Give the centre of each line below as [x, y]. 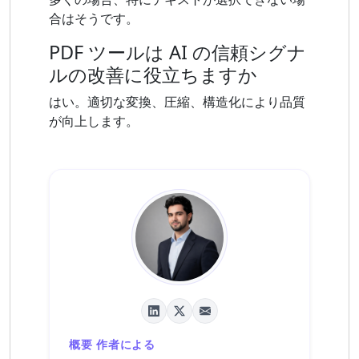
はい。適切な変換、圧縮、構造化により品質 [177, 102]
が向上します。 [94, 121]
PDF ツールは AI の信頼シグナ [177, 52]
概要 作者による [112, 345]
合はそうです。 [94, 19]
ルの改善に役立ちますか [153, 75]
